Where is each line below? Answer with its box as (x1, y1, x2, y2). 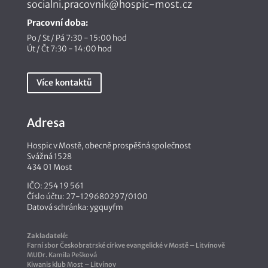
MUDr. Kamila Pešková (26, 251, 97, 260)
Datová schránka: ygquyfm (26, 202, 123, 213)
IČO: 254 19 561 (26, 181, 84, 191)
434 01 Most (26, 162, 72, 173)
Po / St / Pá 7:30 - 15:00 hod (26, 32, 127, 43)
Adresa (26, 115, 65, 130)
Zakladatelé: (26, 232, 68, 240)
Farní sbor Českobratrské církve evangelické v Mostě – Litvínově (26, 241, 225, 250)
